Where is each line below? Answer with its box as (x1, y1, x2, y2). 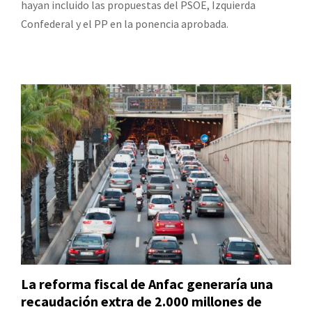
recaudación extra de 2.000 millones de (21, 292, 262, 310)
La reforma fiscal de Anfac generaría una (21, 274, 273, 292)
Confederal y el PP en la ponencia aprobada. (21, 17, 228, 31)
